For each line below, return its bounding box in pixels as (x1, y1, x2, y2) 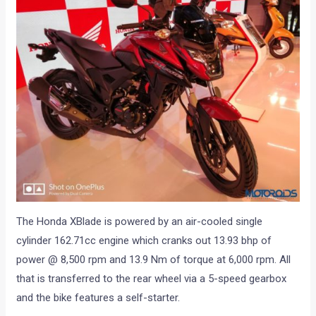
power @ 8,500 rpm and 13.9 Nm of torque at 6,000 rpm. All (16, 253, 291, 267)
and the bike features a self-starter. (16, 291, 181, 305)
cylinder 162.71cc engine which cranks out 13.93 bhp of (16, 234, 272, 248)
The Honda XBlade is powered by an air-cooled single (16, 215, 263, 229)
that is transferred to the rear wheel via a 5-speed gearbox (16, 272, 287, 286)
